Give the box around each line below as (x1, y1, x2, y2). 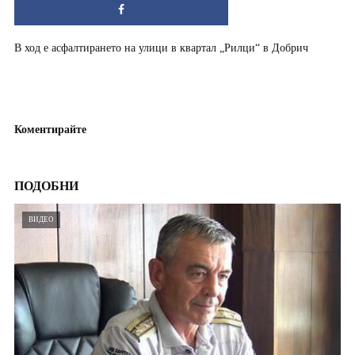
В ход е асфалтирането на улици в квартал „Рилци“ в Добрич (14, 42, 308, 54)
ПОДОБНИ (14, 179, 78, 193)
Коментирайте (14, 124, 86, 136)
